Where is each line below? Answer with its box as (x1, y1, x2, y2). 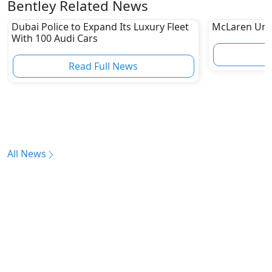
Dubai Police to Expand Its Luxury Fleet (11, 19, 189, 33)
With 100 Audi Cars (11, 31, 98, 45)
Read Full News (69, 59, 138, 73)
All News (7, 147, 46, 161)
